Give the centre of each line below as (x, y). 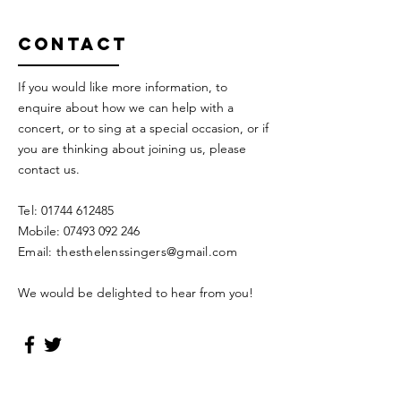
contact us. (49, 169)
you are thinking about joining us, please (132, 149)
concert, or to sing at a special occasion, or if (143, 128)
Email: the (47, 252)
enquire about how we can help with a (126, 107)
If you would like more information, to (123, 87)
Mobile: (41, 231)
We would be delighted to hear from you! (136, 293)
